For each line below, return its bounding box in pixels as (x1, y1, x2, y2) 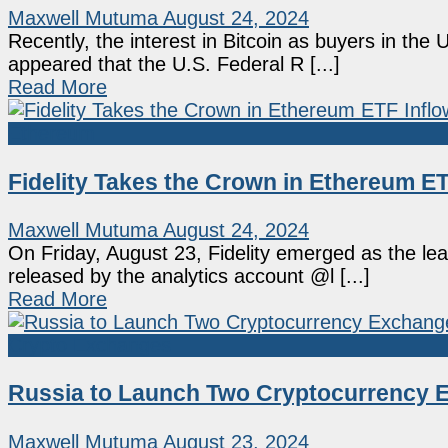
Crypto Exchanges (8, 334, 171, 357)
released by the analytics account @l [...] (8, 265, 370, 288)
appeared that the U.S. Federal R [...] (8, 53, 340, 76)
